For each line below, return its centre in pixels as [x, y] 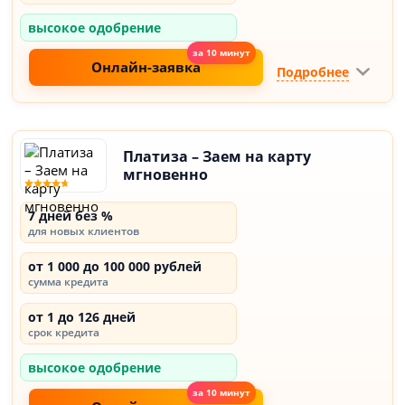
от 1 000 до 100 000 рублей [115, 266]
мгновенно [166, 174]
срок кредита [64, 332]
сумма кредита [69, 282]
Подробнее [312, 71]
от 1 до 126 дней [82, 317]
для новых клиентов [84, 231]
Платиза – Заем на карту [217, 156]
